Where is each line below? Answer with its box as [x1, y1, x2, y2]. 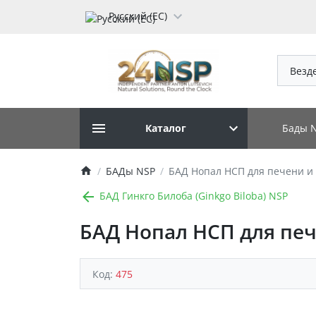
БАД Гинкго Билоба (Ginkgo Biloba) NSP [96, 188, 288, 202]
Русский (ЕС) [108, 8, 167, 23]
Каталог [145, 121, 186, 135]
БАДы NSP [105, 164, 155, 178]
